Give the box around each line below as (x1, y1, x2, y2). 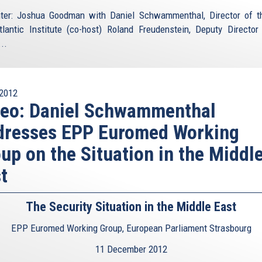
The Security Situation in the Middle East (26, 199, 236, 214)
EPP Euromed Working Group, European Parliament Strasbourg (11, 222, 251, 234)
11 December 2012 (95, 243, 167, 255)
